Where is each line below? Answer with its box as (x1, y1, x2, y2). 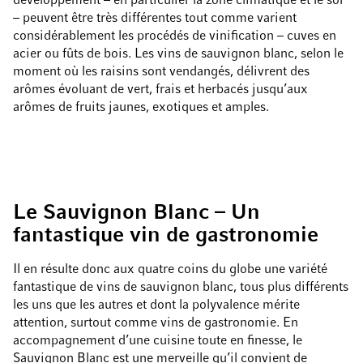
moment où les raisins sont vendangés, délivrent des (13, 66, 310, 79)
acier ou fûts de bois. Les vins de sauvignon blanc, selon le (13, 48, 344, 61)
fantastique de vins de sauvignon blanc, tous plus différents (13, 281, 348, 294)
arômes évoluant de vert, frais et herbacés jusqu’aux (13, 83, 308, 96)
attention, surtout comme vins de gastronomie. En (13, 317, 298, 330)
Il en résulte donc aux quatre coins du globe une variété (13, 263, 327, 276)
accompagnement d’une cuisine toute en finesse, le (13, 335, 302, 348)
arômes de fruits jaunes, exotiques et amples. (13, 101, 269, 114)
